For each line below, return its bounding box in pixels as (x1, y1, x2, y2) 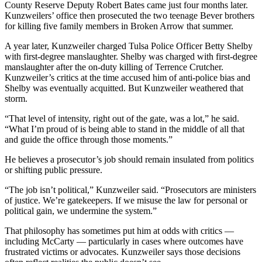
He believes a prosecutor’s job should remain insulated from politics (5, 154, 254, 164)
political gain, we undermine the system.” (5, 205, 157, 216)
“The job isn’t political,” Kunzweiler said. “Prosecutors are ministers (5, 184, 256, 195)
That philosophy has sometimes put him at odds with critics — (5, 225, 234, 236)
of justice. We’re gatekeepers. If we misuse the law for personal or (5, 195, 247, 205)
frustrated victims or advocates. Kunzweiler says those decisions (5, 246, 240, 257)
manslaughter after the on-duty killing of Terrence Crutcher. (5, 61, 223, 72)
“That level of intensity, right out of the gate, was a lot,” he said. (5, 113, 239, 123)
